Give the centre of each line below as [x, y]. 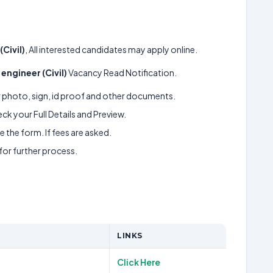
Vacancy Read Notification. [122, 73]
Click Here [139, 262]
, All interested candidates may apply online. [111, 49]
